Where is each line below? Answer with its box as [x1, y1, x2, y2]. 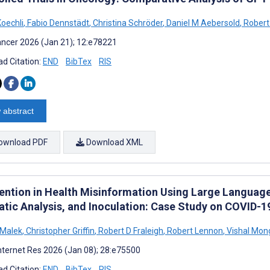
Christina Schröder [91, 17, 163, 28]
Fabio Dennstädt [25, 17, 89, 28]
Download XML [84, 137, 143, 147]
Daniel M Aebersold [165, 17, 240, 28]
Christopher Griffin [24, 225, 95, 236]
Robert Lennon [165, 225, 223, 236]
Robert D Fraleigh [96, 225, 163, 236]
